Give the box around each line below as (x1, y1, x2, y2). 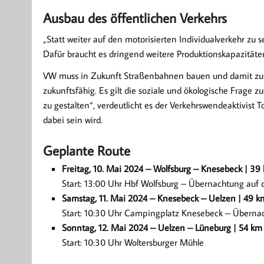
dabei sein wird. (42, 114, 103, 126)
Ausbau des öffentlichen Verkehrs (42, 9, 227, 27)
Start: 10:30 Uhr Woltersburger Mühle (61, 236, 204, 249)
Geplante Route (42, 141, 130, 160)
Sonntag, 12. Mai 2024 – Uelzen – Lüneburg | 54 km (61, 222, 262, 234)
